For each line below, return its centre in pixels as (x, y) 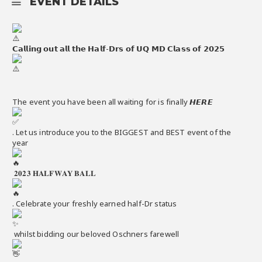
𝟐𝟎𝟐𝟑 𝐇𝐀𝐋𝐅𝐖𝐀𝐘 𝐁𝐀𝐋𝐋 (55, 173)
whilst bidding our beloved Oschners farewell (97, 234)
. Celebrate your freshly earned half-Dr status (96, 203)
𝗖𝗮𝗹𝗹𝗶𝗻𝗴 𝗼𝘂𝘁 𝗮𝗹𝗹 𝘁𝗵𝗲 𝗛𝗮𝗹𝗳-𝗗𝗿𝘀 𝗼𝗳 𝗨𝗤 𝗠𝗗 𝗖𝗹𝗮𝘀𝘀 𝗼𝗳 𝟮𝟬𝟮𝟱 (119, 48)
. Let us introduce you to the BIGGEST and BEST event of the (122, 132)
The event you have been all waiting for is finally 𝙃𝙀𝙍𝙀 (113, 101)
